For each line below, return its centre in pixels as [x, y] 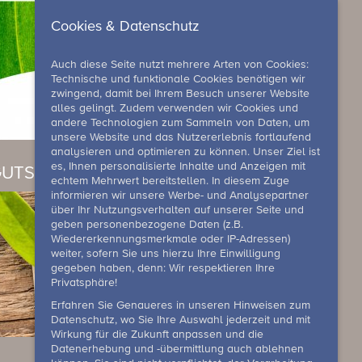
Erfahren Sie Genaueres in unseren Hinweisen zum [181, 305]
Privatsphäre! [84, 283]
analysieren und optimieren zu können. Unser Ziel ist [185, 152]
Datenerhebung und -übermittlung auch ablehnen [177, 349]
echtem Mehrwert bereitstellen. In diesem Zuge [170, 181]
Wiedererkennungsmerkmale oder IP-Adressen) [170, 239]
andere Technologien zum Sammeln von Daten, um [180, 123]
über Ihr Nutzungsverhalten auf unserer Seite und [177, 210]
